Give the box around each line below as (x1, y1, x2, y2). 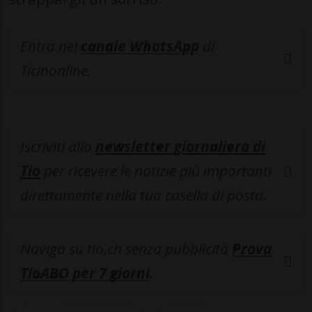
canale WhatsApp (81, 36, 199, 56)
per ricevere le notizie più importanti (40, 161, 272, 181)
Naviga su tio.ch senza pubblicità (20, 239, 232, 259)
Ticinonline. (20, 61, 91, 81)
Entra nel (20, 36, 81, 56)
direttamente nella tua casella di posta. (20, 185, 267, 205)
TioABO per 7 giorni (20, 263, 150, 283)
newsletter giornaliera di (95, 136, 265, 157)
